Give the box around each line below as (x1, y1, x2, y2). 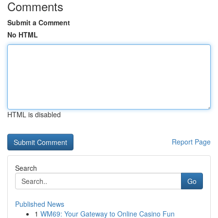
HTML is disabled (7, 109, 61, 119)
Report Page (172, 137, 211, 146)
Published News (15, 199, 64, 209)
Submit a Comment (7, 18, 70, 27)
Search (15, 163, 37, 173)
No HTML (7, 30, 38, 39)
